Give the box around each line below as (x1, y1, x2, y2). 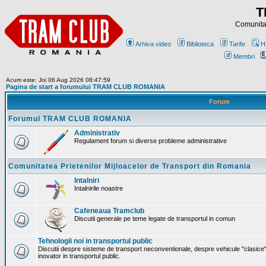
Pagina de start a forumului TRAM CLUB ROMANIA (6, 83, 165, 90)
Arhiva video (135, 40, 171, 47)
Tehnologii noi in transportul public (38, 237, 153, 245)
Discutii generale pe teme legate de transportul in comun (74, 215, 235, 222)
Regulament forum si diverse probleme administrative (74, 137, 227, 144)
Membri (233, 53, 255, 60)
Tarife (229, 40, 245, 47)
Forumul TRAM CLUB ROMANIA (8, 115, 132, 123)
